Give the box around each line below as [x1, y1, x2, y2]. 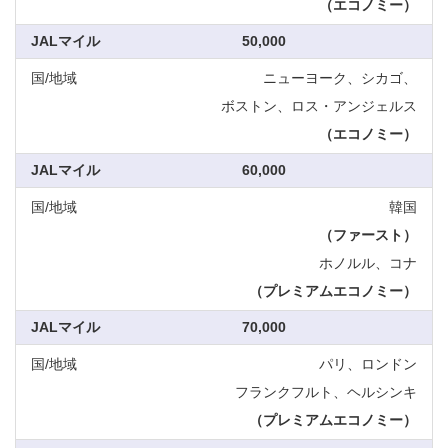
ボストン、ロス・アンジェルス [221, 98, 417, 115]
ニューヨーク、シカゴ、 [263, 70, 417, 87]
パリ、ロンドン [319, 356, 417, 373]
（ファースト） [319, 227, 417, 244]
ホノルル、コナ [319, 255, 417, 272]
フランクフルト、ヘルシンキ [235, 384, 417, 401]
